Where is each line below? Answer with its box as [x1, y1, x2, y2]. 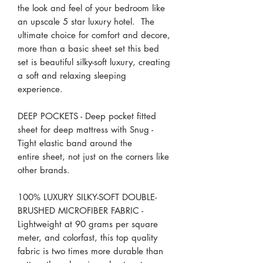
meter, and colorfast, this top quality [18, 231, 157, 243]
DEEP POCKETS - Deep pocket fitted [18, 110, 156, 122]
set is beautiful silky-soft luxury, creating [18, 56, 170, 68]
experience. [18, 83, 63, 95]
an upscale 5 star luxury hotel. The [18, 15, 154, 27]
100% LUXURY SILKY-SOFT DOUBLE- [18, 191, 157, 203]
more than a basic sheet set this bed [18, 42, 159, 54]
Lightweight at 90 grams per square [18, 218, 158, 230]
